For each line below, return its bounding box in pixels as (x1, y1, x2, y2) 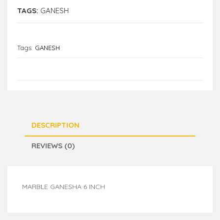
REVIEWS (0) (31, 140, 75, 150)
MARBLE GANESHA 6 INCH (22, 182, 107, 191)
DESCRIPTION (31, 120, 80, 130)
